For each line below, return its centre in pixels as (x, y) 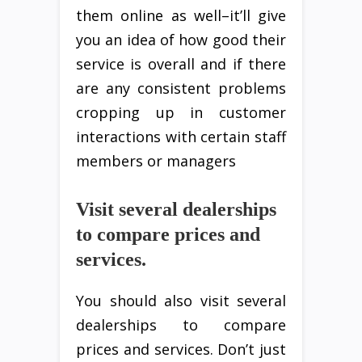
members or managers (156, 161)
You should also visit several (181, 301)
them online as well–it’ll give (181, 16)
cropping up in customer (181, 113)
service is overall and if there (181, 64)
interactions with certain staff (181, 137)
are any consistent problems (181, 88)
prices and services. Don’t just (181, 349)
